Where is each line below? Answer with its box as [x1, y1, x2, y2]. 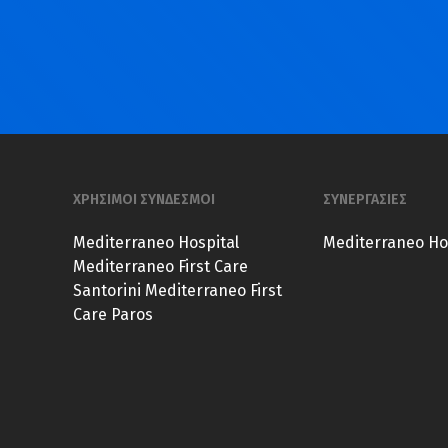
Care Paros [72, 305, 153, 325]
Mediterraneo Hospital [72, 233, 239, 253]
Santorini [72, 281, 141, 301]
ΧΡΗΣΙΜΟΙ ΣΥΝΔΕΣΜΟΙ [72, 191, 215, 209]
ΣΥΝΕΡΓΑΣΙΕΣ [322, 191, 407, 209]
